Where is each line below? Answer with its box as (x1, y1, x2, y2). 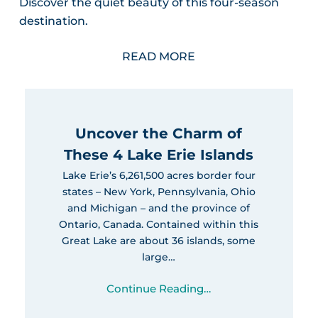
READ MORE (122, 50, 196, 64)
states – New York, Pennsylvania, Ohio (62, 185, 256, 199)
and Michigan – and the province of (67, 202, 251, 215)
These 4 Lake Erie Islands (64, 146, 254, 164)
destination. (18, 14, 88, 28)
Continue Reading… (106, 282, 212, 296)
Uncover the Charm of (75, 125, 243, 143)
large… (142, 251, 176, 264)
